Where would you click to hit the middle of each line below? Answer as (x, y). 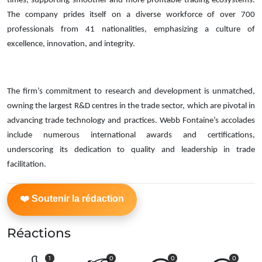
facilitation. (29, 164)
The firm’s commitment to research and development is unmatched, (131, 91)
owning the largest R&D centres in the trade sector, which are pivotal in (131, 106)
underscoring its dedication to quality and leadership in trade (131, 150)
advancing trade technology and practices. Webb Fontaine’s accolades (131, 120)
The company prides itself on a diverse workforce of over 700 (131, 15)
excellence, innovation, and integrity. (72, 44)
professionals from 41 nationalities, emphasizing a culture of (131, 29)
